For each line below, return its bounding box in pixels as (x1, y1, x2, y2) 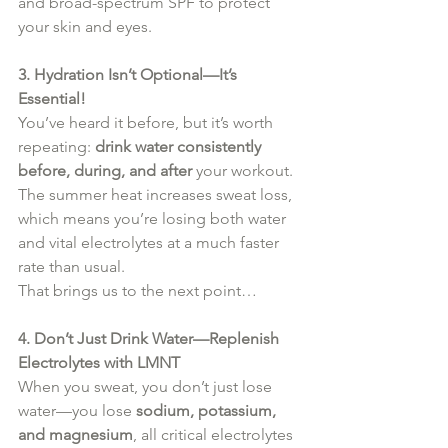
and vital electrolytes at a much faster (18, 232, 283, 252)
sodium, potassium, (136, 400, 280, 420)
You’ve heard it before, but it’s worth (18, 112, 277, 132)
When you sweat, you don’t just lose (18, 376, 276, 396)
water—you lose (18, 400, 136, 420)
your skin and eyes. (18, 16, 152, 36)
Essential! (18, 88, 86, 108)
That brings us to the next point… (18, 280, 257, 300)
